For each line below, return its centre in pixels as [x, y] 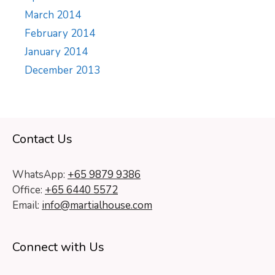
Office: [29, 190]
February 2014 [60, 33]
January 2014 [56, 52]
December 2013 [62, 70]
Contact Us [42, 139]
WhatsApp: [40, 175]
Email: [27, 205]
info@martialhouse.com [97, 205]
